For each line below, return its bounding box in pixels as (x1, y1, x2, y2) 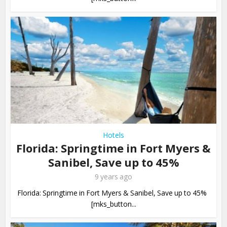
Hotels (103, 130, 124, 140)
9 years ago (95, 171, 132, 181)
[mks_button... (91, 199, 136, 209)
